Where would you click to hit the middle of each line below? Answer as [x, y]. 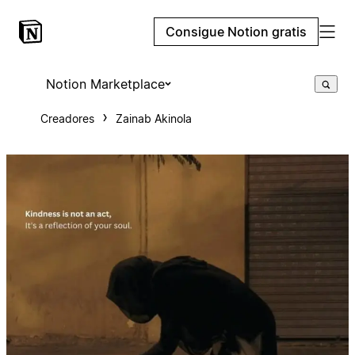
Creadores [67, 118]
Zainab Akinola [153, 118]
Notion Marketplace [105, 84]
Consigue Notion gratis [236, 32]
